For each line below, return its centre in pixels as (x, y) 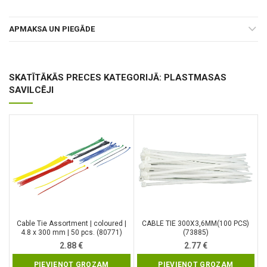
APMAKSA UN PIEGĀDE (52, 29)
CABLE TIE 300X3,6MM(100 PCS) (196, 224)
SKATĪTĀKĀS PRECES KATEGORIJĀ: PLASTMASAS (118, 78)
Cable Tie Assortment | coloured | (71, 224)
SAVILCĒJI (31, 90)
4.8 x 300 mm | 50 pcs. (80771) (71, 233)
